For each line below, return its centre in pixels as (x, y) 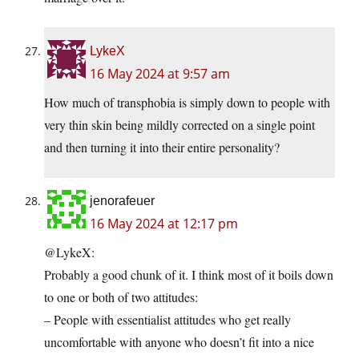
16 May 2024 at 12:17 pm (164, 224)
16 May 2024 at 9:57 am (160, 74)
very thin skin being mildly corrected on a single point (179, 125)
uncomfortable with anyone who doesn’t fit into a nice (179, 342)
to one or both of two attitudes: (121, 297)
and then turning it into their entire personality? (162, 147)
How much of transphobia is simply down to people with (187, 103)
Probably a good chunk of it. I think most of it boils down (189, 275)
